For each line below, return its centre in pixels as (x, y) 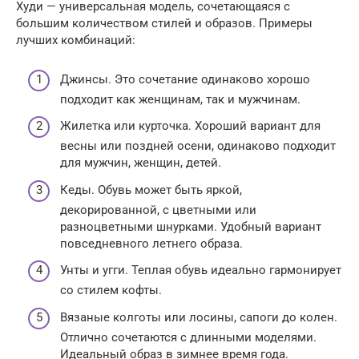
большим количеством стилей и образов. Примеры (164, 23)
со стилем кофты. (111, 290)
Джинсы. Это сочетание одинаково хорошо (185, 79)
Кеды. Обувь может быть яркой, (151, 190)
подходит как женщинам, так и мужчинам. (180, 99)
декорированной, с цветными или (158, 210)
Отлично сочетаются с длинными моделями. (188, 337)
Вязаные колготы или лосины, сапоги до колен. (199, 317)
